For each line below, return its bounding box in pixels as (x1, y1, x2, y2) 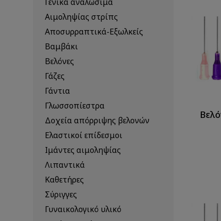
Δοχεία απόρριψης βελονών (45, 115, 150, 126)
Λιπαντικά (45, 159, 85, 171)
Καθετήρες (45, 174, 84, 185)
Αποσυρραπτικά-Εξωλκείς (45, 26, 144, 37)
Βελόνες (45, 56, 74, 67)
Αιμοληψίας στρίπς (45, 11, 118, 23)
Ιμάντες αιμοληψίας (45, 145, 121, 156)
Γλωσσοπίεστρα (45, 100, 105, 111)
